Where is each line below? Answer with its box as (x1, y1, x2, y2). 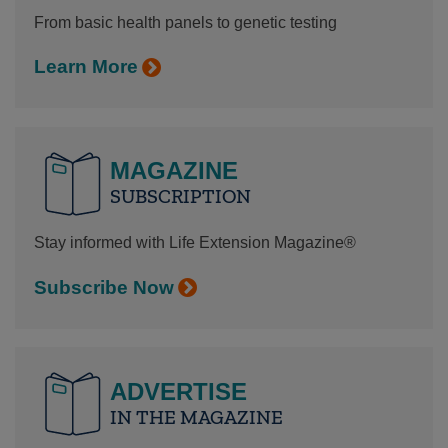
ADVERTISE (109, 377, 247, 405)
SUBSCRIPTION (109, 184, 251, 209)
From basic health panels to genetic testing (33, 13, 337, 31)
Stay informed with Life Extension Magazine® (33, 234, 356, 252)
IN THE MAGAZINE (109, 404, 283, 429)
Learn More (33, 56, 138, 78)
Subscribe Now (33, 276, 174, 298)
